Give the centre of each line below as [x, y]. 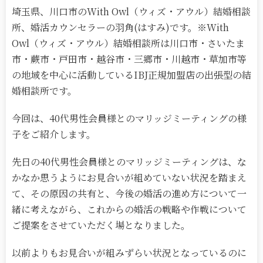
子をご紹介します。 [54, 134]
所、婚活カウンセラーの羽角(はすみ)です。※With [120, 28]
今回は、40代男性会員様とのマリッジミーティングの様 [129, 119]
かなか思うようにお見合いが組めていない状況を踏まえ [129, 178]
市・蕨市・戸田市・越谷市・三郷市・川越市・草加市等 [129, 59]
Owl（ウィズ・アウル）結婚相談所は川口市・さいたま [128, 43]
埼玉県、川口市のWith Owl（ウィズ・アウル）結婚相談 [131, 12]
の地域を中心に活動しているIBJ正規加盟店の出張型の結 [131, 75]
